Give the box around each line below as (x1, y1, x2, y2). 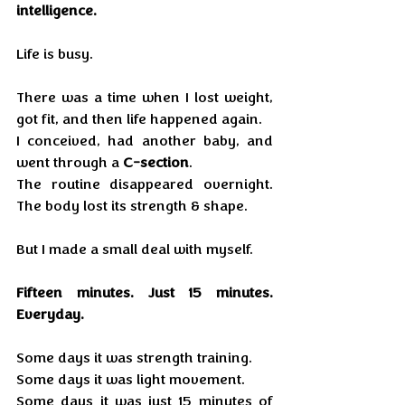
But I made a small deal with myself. (16, 240, 253, 259)
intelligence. (16, 2, 97, 20)
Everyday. (16, 306, 88, 324)
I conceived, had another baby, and (16, 132, 273, 150)
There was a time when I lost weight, (16, 89, 273, 107)
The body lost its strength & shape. (16, 197, 248, 215)
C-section (123, 154, 189, 172)
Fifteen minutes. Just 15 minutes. (16, 284, 273, 302)
